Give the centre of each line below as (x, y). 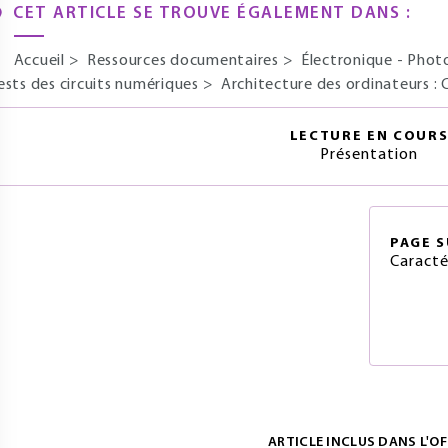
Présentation (369, 155)
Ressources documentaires (184, 61)
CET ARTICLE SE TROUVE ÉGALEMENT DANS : (212, 13)
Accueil (41, 61)
